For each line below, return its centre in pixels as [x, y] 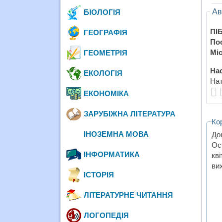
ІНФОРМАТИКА [112, 154]
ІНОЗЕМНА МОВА [116, 134]
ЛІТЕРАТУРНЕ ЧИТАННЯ [129, 195]
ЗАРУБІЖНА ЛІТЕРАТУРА [130, 113]
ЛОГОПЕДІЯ [107, 215]
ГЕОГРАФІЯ [106, 32]
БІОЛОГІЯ [102, 12]
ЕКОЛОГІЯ [103, 73]
